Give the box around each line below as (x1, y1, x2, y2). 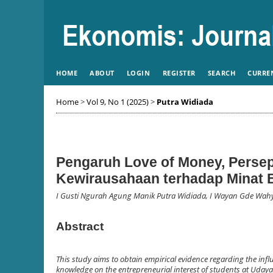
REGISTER (162, 68, 196, 77)
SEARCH (207, 68, 236, 77)
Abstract (56, 219, 104, 233)
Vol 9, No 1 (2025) (87, 96, 149, 107)
